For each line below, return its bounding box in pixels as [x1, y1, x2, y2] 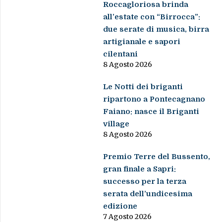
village [103, 119, 130, 129]
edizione [103, 202, 138, 211]
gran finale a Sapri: [103, 165, 176, 174]
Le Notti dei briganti [103, 82, 183, 92]
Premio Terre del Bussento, [103, 152, 211, 162]
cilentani [103, 50, 138, 59]
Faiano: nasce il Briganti [103, 107, 200, 116]
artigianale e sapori [103, 37, 181, 47]
